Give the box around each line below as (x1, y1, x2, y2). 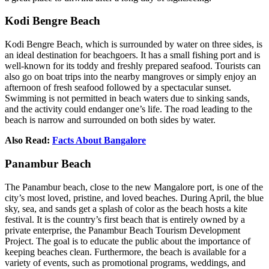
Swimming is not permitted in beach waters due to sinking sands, (5, 93, 250, 104)
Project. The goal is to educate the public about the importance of (5, 235, 250, 246)
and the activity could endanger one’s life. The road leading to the (5, 104, 252, 115)
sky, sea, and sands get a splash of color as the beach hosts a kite (5, 203, 247, 214)
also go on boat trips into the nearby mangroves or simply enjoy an (5, 71, 256, 82)
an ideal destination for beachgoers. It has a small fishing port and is (5, 50, 260, 61)
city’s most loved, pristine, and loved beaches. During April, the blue (5, 192, 264, 203)
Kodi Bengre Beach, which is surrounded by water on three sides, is (5, 39, 262, 50)
